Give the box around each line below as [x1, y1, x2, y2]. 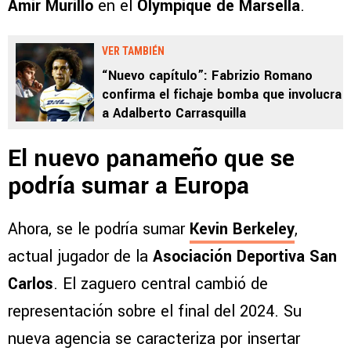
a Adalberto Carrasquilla [102, 104, 246, 123]
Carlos [8, 273, 53, 296]
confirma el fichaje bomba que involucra [102, 85, 342, 104]
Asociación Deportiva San [153, 245, 337, 269]
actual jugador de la [8, 245, 153, 269]
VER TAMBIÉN [102, 45, 165, 58]
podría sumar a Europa [8, 169, 249, 204]
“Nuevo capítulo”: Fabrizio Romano [102, 67, 313, 85]
